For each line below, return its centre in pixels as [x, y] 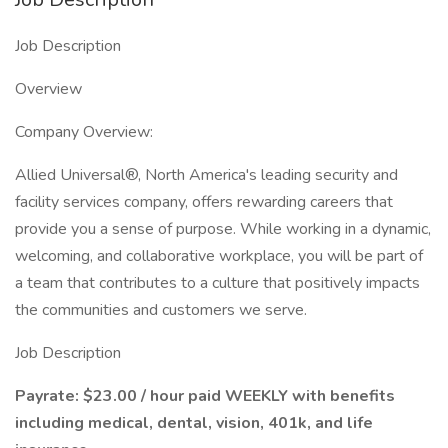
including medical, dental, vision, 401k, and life [194, 423]
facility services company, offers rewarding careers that [204, 202]
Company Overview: [84, 132]
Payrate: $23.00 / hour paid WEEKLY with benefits [205, 396]
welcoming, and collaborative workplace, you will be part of [219, 256]
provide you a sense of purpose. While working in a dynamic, [223, 229]
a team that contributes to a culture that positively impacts [217, 283]
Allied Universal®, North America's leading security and [206, 175]
